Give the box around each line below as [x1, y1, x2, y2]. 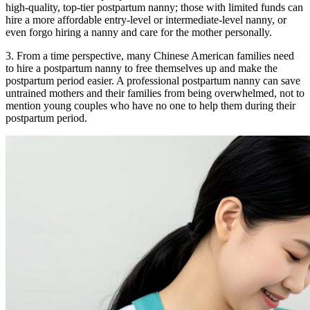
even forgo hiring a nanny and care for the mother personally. [6, 26, 272, 38]
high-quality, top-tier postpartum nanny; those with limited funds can [6, 1, 303, 13]
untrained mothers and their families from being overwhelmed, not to [6, 87, 304, 99]
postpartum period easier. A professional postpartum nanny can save [6, 75, 300, 86]
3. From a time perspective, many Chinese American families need [6, 50, 294, 62]
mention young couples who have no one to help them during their [6, 100, 295, 111]
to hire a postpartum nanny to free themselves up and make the [6, 62, 277, 74]
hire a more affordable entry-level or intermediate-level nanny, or [6, 14, 286, 26]
